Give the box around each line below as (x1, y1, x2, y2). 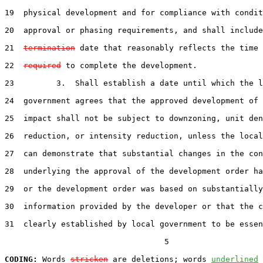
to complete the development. (61, 60, 197, 70)
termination (23, 43, 75, 52)
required (23, 60, 61, 70)
